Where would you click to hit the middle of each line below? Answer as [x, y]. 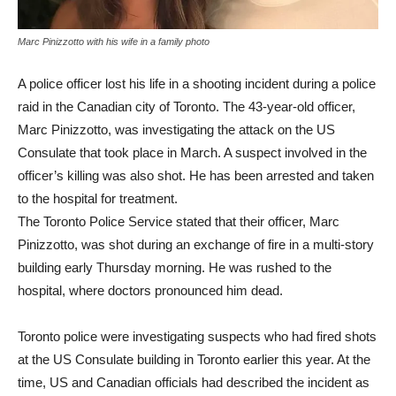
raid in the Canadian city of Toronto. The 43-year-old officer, [187, 106]
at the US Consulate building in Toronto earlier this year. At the [194, 359]
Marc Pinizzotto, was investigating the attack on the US [176, 129]
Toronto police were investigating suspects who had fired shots [197, 336]
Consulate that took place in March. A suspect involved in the [192, 152]
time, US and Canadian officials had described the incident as [194, 382]
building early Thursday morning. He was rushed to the [175, 267]
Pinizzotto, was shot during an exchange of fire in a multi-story [196, 244]
